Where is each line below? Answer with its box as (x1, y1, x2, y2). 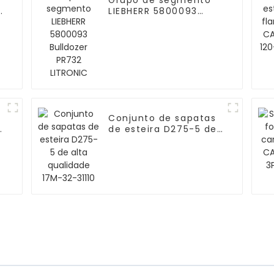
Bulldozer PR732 (108, 16, 188, 29)
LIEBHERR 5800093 (108, 5, 198, 18)
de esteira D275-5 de (108, 123, 217, 136)
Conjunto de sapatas (108, 112, 217, 125)
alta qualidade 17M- (108, 134, 210, 147)
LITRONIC (108, 27, 154, 40)
